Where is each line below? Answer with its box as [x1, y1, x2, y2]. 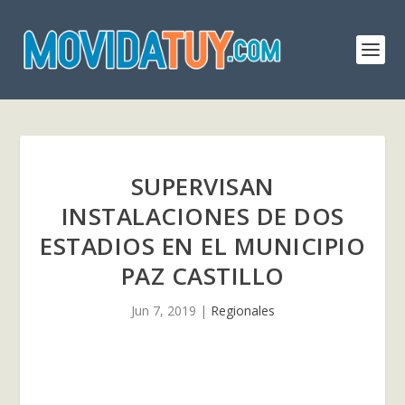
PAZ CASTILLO [120, 259, 285, 292]
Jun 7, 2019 [130, 302, 196, 319]
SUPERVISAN [130, 170, 275, 202]
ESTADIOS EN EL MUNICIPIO [40, 230, 365, 262]
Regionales [210, 302, 275, 319]
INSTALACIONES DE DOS [61, 200, 344, 232]
